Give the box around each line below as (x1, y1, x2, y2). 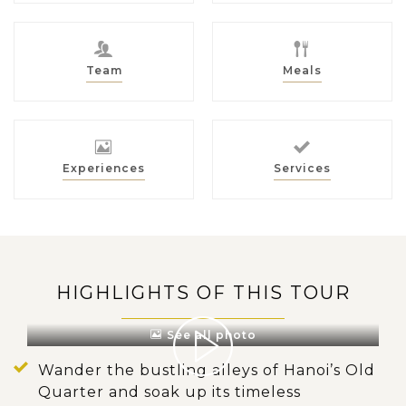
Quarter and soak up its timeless (38, 383, 301, 401)
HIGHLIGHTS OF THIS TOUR (55, 282, 351, 304)
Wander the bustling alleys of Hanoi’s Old (38, 362, 375, 380)
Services (274, 161, 331, 176)
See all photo (166, 328, 256, 343)
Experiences (63, 161, 145, 176)
